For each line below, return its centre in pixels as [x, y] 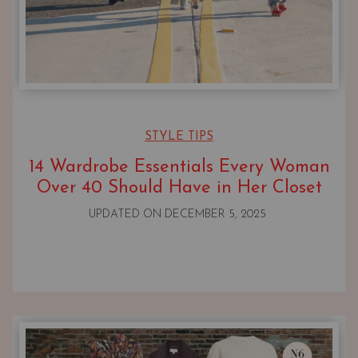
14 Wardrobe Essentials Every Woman [179, 168]
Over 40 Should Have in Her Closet [179, 189]
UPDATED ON [126, 215]
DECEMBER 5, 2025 [215, 215]
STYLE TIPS [179, 137]
